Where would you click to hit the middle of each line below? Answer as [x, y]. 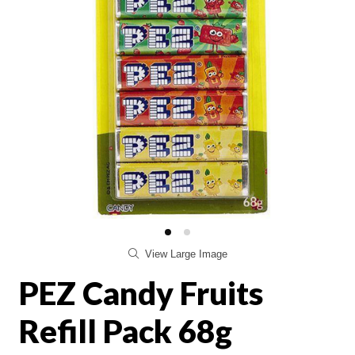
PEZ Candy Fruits [141, 294]
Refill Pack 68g [126, 332]
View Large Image [186, 254]
